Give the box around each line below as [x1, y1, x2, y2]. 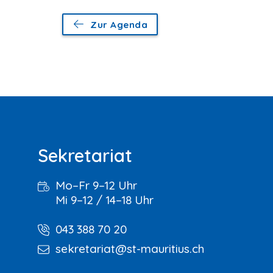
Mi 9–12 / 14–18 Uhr [55, 193, 154, 207]
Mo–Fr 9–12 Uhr [55, 178, 137, 193]
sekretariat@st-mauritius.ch [55, 241, 204, 256]
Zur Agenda [90, 19, 148, 31]
